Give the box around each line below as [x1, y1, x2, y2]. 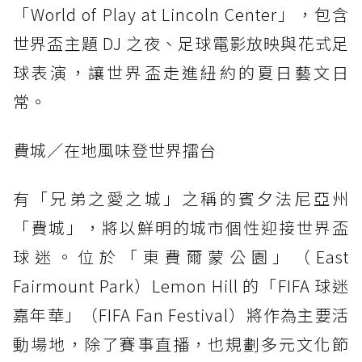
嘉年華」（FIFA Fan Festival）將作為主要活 [13, 303, 349, 327]
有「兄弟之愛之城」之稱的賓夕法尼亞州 [13, 187, 349, 211]
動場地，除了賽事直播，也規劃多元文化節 [13, 332, 349, 356]
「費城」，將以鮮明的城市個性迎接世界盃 [13, 216, 349, 240]
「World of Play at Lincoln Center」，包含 [13, 2, 349, 27]
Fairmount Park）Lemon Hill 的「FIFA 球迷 [13, 274, 349, 298]
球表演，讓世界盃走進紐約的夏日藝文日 [13, 61, 349, 85]
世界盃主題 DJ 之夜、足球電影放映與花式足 [13, 32, 349, 56]
